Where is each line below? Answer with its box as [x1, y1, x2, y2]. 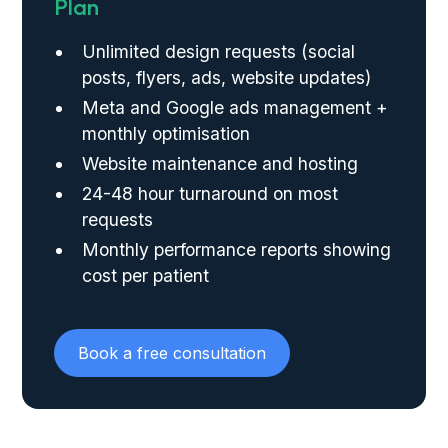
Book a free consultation [78, 343, 267, 364]
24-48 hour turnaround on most [82, 183, 339, 205]
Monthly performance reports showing [82, 239, 392, 261]
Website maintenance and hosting [82, 153, 359, 175]
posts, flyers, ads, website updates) [82, 67, 372, 89]
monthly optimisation [82, 123, 251, 145]
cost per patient [82, 265, 210, 287]
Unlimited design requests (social [82, 41, 356, 63]
